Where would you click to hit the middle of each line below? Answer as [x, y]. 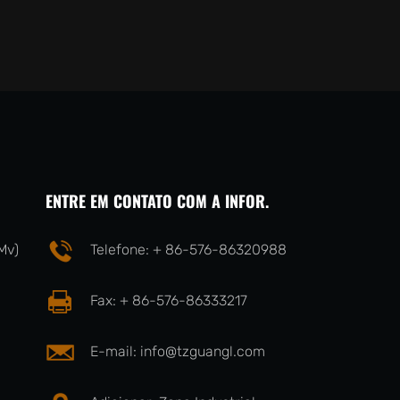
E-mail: [115, 352]
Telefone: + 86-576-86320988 [188, 250]
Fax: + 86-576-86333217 [168, 301]
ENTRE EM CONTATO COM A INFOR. [157, 201]
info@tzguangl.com [202, 352]
